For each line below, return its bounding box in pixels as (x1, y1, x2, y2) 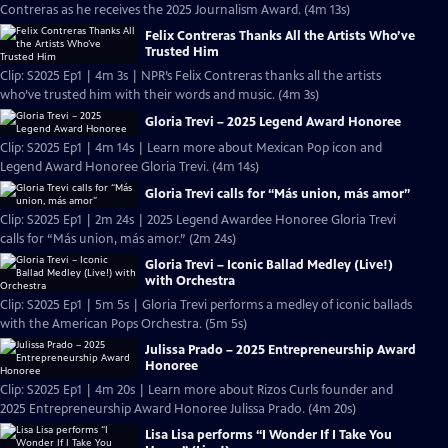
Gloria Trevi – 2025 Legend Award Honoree (145, 114, 401, 130)
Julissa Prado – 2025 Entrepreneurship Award (145, 341, 416, 358)
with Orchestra (145, 272, 235, 289)
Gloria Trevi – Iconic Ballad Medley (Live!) (145, 256, 393, 273)
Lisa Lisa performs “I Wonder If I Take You (145, 426, 392, 443)
